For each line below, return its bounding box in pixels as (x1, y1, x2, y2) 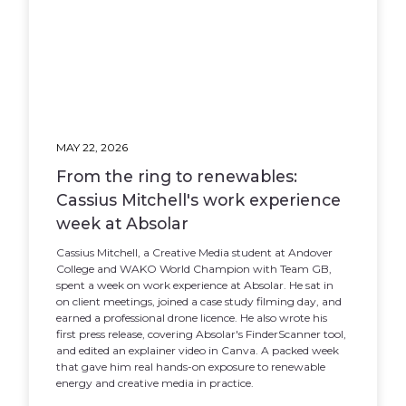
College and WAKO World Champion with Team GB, (56, 262, 333, 275)
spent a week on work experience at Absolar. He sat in (56, 278, 334, 292)
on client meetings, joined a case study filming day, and (56, 295, 343, 308)
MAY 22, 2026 (56, 140, 129, 154)
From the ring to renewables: (56, 167, 298, 186)
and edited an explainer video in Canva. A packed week (56, 343, 340, 357)
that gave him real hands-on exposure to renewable (56, 360, 326, 373)
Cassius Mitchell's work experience (56, 190, 342, 209)
